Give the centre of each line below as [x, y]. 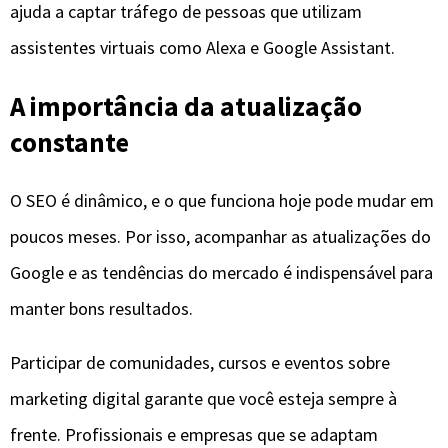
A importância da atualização [186, 106]
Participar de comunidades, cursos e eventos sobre [200, 362]
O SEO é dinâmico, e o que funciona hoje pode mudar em [222, 200]
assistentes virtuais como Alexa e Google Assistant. [202, 47]
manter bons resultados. [101, 308]
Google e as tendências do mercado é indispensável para [221, 272]
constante [69, 142]
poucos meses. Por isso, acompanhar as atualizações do [220, 236]
